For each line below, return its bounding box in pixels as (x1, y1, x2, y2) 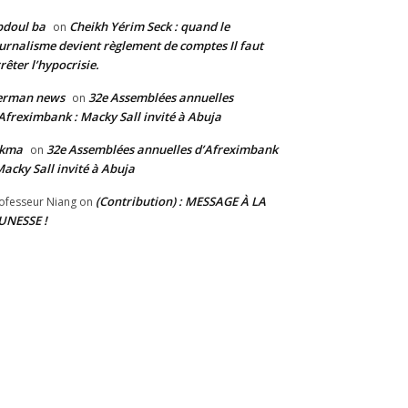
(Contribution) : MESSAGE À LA (96, 192, 266, 209)
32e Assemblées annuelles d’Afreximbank (46, 140, 278, 158)
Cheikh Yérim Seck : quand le (69, 17, 229, 35)
